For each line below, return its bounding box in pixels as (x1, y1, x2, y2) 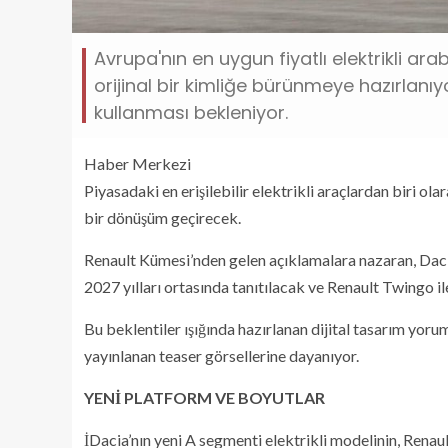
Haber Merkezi (84, 153, 191, 173)
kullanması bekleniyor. (94, 99, 288, 125)
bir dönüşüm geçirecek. (84, 207, 241, 227)
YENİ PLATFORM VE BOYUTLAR (84, 387, 325, 407)
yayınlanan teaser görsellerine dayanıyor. (84, 345, 359, 365)
